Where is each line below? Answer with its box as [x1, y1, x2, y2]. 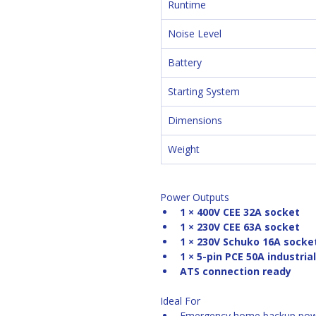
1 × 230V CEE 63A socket [180, 220, 300, 233]
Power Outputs [160, 190, 229, 204]
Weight [168, 142, 200, 156]
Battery [168, 56, 202, 69]
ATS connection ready [180, 265, 291, 278]
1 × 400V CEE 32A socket [180, 205, 300, 219]
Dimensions [168, 114, 222, 127]
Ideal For [160, 294, 200, 308]
